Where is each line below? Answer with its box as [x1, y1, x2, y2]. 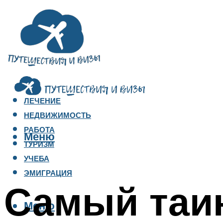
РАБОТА [24, 125, 55, 135]
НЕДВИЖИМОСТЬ [24, 111, 91, 120]
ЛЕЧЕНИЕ [24, 96, 61, 106]
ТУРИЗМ [24, 139, 54, 149]
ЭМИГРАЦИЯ [24, 168, 72, 178]
